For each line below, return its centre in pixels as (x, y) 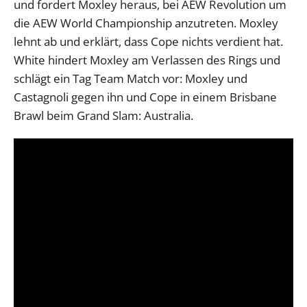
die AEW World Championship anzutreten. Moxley (146, 23)
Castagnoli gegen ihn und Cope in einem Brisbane (145, 97)
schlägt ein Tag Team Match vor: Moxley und (131, 78)
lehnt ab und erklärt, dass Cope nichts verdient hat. (148, 41)
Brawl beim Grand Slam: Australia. (103, 115)
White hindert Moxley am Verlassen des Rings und (147, 60)
